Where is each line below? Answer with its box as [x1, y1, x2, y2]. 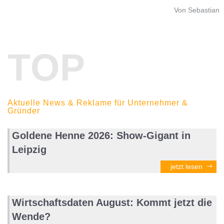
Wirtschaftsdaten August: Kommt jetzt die [12, 196, 212, 208]
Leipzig [12, 143, 46, 155]
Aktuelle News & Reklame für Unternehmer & [7, 98, 188, 107]
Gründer [7, 106, 40, 115]
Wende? [12, 210, 50, 222]
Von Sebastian [174, 5, 219, 14]
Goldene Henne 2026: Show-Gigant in [12, 129, 190, 141]
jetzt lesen [170, 162, 202, 170]
